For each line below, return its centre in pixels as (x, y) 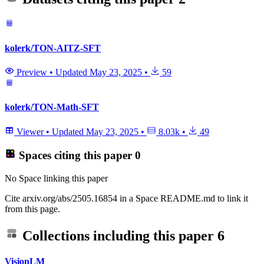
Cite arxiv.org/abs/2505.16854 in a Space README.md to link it (126, 198)
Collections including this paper (118, 235)
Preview (32, 72)
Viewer (30, 131)
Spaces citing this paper (75, 155)
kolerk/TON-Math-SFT (52, 107)
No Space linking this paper (56, 178)
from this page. (32, 209)
